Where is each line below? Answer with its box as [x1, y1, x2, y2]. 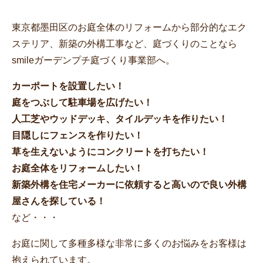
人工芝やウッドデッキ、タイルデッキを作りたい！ [12, 113, 228, 124]
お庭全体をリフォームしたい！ [12, 163, 143, 173]
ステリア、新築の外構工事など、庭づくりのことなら [12, 38, 237, 49]
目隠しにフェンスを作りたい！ [12, 130, 143, 140]
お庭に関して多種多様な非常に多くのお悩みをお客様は [12, 238, 247, 248]
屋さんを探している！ [12, 195, 106, 206]
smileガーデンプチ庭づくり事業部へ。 [12, 55, 175, 65]
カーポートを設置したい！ [12, 80, 124, 91]
